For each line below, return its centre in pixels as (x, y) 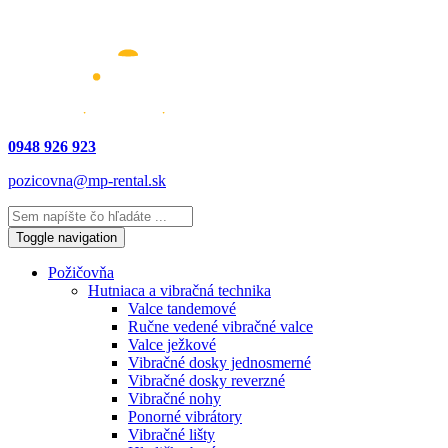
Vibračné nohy (174, 398)
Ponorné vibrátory (185, 416)
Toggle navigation (66, 237)
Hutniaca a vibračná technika (179, 290)
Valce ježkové (172, 344)
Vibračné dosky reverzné (206, 380)
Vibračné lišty (171, 434)
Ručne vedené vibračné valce (220, 326)
